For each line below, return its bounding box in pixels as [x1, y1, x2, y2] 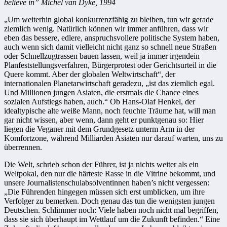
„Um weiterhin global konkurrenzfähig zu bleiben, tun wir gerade [4, 15, 213, 24]
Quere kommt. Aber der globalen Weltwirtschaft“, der [4, 69, 175, 79]
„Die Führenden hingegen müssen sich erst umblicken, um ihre [4, 187, 205, 196]
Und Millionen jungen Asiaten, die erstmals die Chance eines [4, 88, 199, 97]
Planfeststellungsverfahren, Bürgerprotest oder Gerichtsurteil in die [4, 60, 216, 69]
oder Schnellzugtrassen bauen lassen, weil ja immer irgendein [4, 51, 200, 60]
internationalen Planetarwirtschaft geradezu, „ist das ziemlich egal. [4, 79, 215, 88]
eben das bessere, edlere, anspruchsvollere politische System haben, [4, 33, 219, 42]
